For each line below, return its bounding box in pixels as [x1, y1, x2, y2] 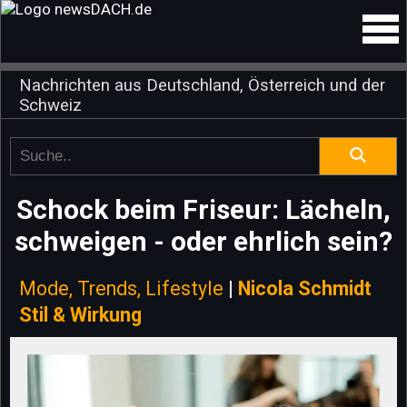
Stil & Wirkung [19, 303, 142, 326]
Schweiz [19, 95, 82, 115]
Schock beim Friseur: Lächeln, [16, 194, 391, 225]
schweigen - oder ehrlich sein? [15, 225, 392, 257]
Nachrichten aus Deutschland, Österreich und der [19, 75, 385, 95]
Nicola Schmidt [238, 277, 372, 300]
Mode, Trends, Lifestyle [19, 277, 223, 300]
